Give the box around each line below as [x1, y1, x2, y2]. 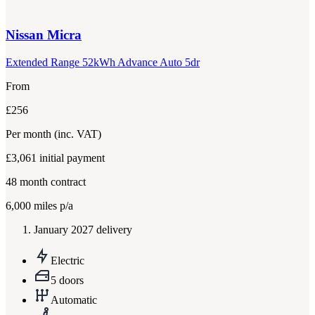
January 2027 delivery [34, 223, 132, 236]
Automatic [51, 293, 97, 306]
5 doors [51, 274, 84, 286]
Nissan [6, 27, 44, 42]
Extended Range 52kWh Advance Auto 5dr [6, 56, 200, 68]
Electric [51, 254, 84, 266]
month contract [17, 175, 86, 188]
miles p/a [31, 199, 73, 212]
